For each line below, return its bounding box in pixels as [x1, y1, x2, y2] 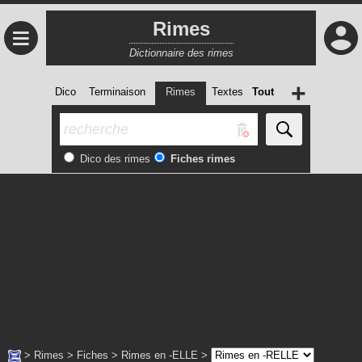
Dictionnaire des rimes [128, 46, 234, 59]
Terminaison [89, 86, 145, 98]
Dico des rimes [77, 153, 150, 165]
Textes [211, 86, 243, 98]
